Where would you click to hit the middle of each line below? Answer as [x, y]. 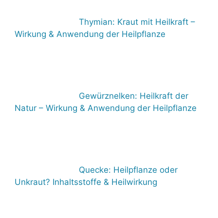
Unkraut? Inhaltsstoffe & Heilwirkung [86, 182]
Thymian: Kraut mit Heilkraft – [137, 22]
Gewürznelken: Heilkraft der [134, 96]
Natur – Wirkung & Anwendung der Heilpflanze [106, 108]
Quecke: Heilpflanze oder [128, 170]
